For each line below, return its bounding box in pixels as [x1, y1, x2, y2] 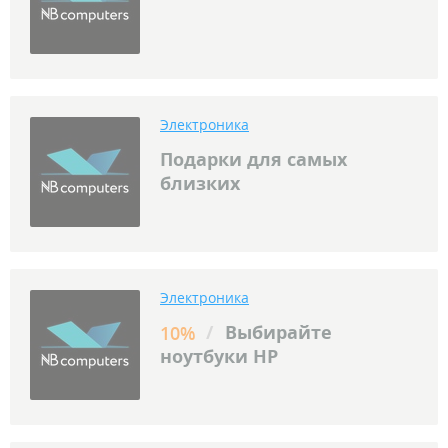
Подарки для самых [160, 147, 347, 172]
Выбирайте [220, 320, 332, 345]
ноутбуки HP [160, 344, 278, 369]
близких [160, 171, 240, 196]
